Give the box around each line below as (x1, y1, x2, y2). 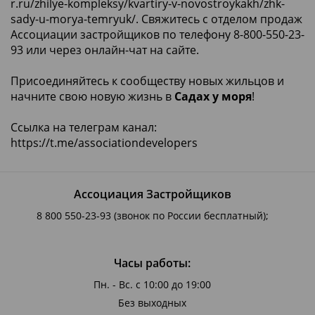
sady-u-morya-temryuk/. (11, 11, 139, 27)
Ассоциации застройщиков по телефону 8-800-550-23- (11, 26, 304, 42)
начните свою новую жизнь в (11, 88, 174, 104)
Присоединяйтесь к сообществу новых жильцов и (11, 72, 284, 89)
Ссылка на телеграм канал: (11, 119, 157, 135)
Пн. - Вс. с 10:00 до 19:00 (94, 277, 211, 291)
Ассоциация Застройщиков (73, 186, 231, 202)
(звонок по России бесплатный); (110, 208, 269, 222)
